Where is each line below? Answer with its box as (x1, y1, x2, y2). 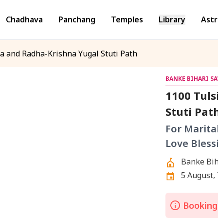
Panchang (58, 14, 95, 25)
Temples (111, 14, 143, 25)
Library (159, 14, 185, 25)
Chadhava (6, 14, 43, 25)
